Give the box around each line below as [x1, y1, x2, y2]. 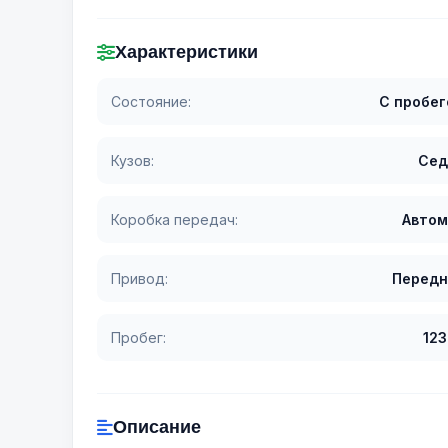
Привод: [111, 270, 168, 287]
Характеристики [115, 42, 258, 62]
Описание [113, 417, 201, 437]
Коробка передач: [111, 211, 238, 228]
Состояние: [111, 93, 191, 110]
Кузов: [111, 152, 154, 169]
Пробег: [111, 329, 166, 346]
